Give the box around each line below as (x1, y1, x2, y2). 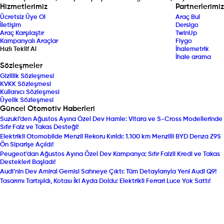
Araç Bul (175, 14, 200, 20)
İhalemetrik (175, 46, 209, 52)
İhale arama (175, 54, 211, 60)
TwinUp (175, 30, 197, 36)
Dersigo (175, 22, 198, 28)
